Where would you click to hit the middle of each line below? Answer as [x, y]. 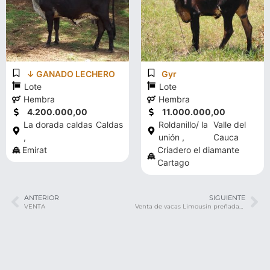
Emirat [35, 150]
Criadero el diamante [198, 150]
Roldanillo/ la [183, 125]
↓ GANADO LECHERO [71, 74]
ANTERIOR [42, 198]
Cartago [173, 163]
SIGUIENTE [227, 198]
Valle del [229, 125]
